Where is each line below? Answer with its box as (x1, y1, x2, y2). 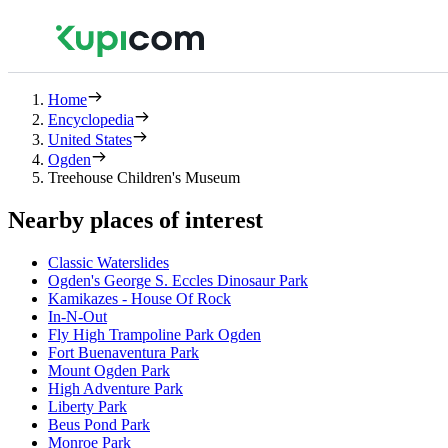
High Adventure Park (48, 379, 183, 397)
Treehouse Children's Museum (48, 169, 240, 186)
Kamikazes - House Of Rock (48, 289, 231, 307)
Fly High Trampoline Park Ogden (48, 325, 261, 343)
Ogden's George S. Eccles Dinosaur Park (48, 271, 308, 289)
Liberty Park (48, 397, 127, 415)
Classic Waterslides (48, 253, 169, 271)
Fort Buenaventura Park (48, 343, 199, 361)
